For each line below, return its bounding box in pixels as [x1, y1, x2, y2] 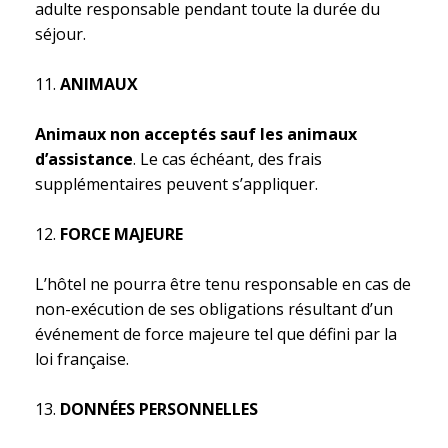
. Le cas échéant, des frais [133, 148, 322, 170]
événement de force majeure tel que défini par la [35, 323, 397, 345]
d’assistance [35, 148, 133, 170]
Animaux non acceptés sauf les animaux [35, 123, 357, 145]
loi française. [35, 348, 129, 370]
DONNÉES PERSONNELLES [60, 398, 258, 420]
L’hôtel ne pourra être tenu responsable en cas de [35, 273, 411, 295]
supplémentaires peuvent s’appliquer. [35, 173, 318, 195]
